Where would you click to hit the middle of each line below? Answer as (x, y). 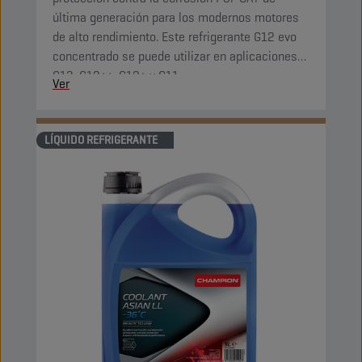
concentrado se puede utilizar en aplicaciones (175, 56)
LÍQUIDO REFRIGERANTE (101, 140)
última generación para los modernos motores (176, 17)
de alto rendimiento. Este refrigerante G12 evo (175, 37)
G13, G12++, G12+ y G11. (117, 76)
